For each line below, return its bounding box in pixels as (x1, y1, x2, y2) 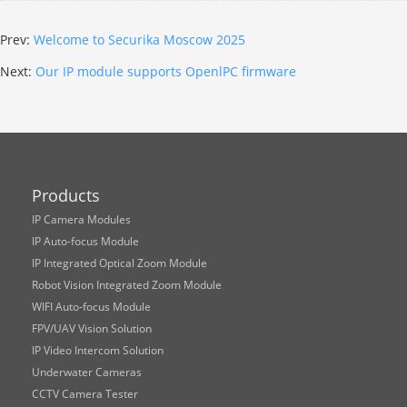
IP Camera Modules (32, 211, 131, 227)
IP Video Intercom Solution (32, 342, 164, 358)
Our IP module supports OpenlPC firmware (35, 62, 296, 80)
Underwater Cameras (32, 363, 142, 380)
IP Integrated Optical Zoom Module (32, 254, 207, 271)
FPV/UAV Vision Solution (32, 320, 152, 336)
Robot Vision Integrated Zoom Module (32, 276, 222, 293)
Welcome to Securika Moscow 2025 (34, 30, 245, 48)
